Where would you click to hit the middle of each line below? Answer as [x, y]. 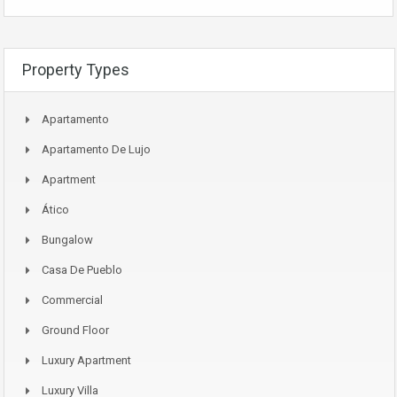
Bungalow [67, 240]
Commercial [72, 300]
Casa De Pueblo [82, 270]
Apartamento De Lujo [96, 150]
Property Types [76, 70]
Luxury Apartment [86, 361]
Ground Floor [75, 331]
